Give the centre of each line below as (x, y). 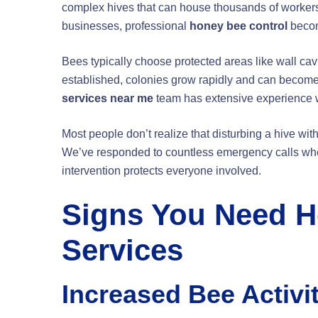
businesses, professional (126, 26)
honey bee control (238, 26)
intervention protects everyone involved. (161, 171)
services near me (108, 99)
